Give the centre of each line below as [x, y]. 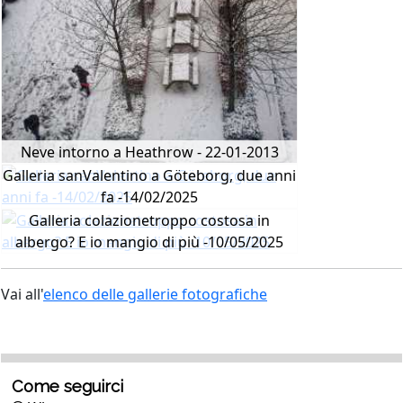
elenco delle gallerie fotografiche [155, 295]
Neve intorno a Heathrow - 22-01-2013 [149, 152]
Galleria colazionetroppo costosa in [149, 221]
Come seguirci [67, 387]
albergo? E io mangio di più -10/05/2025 [149, 242]
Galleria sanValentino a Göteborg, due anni [149, 176]
